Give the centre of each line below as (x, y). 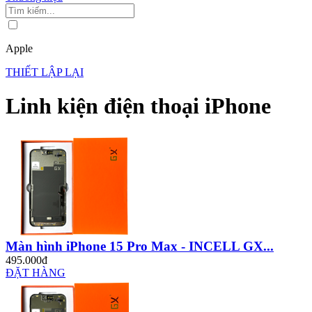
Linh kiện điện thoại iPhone (138, 106)
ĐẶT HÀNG (36, 272)
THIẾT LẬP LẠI (45, 72)
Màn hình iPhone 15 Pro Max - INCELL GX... (140, 246)
